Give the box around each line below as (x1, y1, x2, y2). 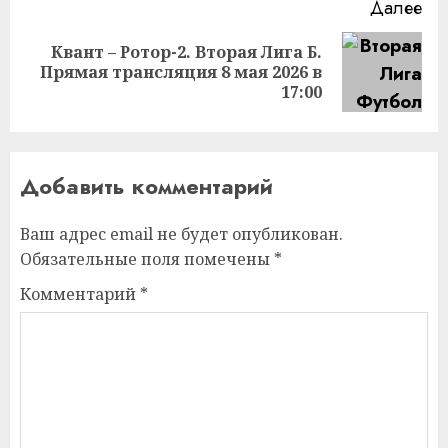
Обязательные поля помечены (20, 247, 274, 270)
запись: (25, 80, 91, 107)
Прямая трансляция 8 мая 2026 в (40, 60, 322, 83)
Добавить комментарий (20, 169, 273, 202)
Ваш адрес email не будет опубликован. (20, 222, 343, 245)
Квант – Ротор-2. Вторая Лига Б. (51, 40, 322, 63)
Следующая (25, 52, 133, 79)
